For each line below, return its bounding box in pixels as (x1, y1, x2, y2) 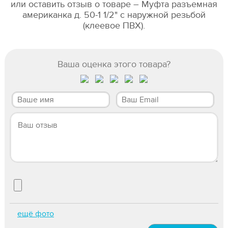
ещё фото (17, 209, 54, 219)
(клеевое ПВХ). (83, 20, 145, 31)
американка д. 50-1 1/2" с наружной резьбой (22, 10, 206, 20)
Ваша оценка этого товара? (58, 59, 170, 70)
